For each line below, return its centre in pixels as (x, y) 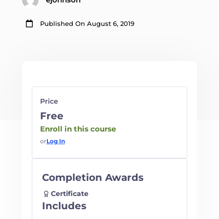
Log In (55, 141)
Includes (64, 206)
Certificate (69, 194)
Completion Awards (93, 178)
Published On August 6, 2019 (87, 24)
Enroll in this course (78, 129)
